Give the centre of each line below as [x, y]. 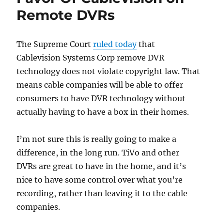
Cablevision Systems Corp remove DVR [91, 58]
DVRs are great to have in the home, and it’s [101, 166]
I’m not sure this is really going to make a [97, 139]
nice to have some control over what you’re [100, 180]
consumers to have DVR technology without [101, 98]
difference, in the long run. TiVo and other [98, 153]
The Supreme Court [55, 44]
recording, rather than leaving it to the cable [102, 193]
